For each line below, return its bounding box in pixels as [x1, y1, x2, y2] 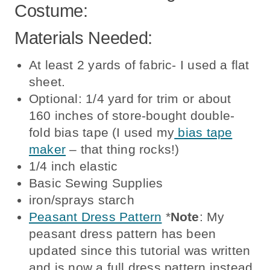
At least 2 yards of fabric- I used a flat [29, 57, 250, 72]
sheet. [29, 74, 66, 89]
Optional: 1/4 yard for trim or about [29, 91, 231, 105]
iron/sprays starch [29, 192, 134, 207]
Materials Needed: [14, 28, 153, 48]
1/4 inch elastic [29, 159, 118, 173]
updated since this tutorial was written [29, 243, 251, 257]
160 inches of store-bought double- [29, 108, 235, 122]
